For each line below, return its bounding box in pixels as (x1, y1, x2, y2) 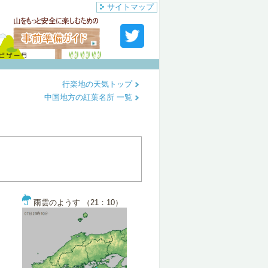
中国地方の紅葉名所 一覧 (44, 93, 135, 102)
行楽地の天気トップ (62, 80, 135, 89)
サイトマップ (107, 2, 154, 11)
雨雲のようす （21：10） (31, 198, 123, 207)
